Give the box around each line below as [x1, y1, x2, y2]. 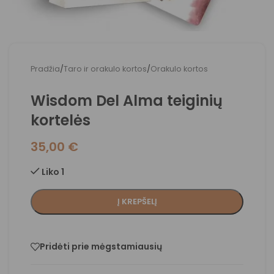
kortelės [31, 110, 91, 130]
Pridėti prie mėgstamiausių [40, 240, 162, 253]
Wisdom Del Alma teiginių [31, 91, 223, 111]
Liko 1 [42, 166, 65, 178]
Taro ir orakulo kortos [64, 64, 147, 74]
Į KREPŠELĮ [117, 196, 157, 207]
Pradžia [31, 64, 60, 74]
